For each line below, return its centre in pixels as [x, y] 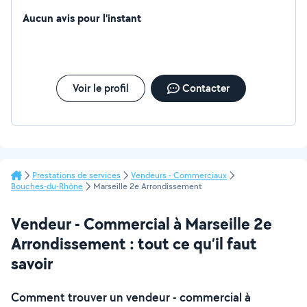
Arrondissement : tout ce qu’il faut [134, 243]
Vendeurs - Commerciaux [179, 175]
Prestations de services [76, 175]
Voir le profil [100, 88]
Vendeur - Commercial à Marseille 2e [142, 223]
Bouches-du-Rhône [47, 186]
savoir [32, 263]
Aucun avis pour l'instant [82, 18]
